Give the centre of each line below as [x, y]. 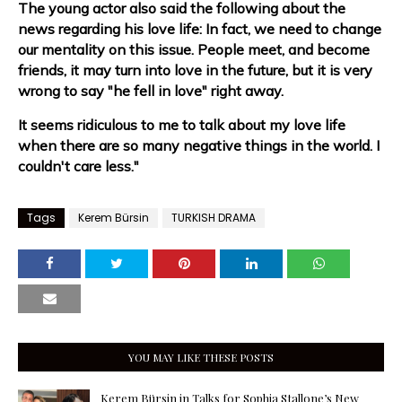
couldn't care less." [79, 166]
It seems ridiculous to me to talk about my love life [182, 125]
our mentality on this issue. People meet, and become [194, 49]
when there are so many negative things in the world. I [199, 145]
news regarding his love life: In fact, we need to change [200, 29]
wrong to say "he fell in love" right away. [151, 91]
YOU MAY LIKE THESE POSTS [201, 357]
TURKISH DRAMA [214, 218]
